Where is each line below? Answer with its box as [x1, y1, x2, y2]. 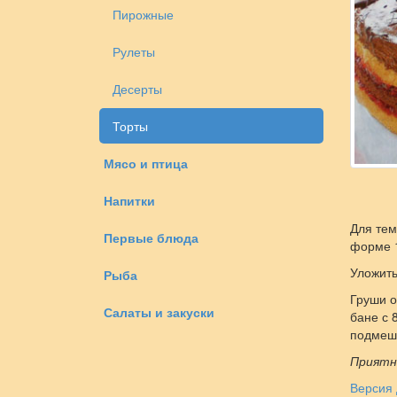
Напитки [104, 191, 155, 209]
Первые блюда [104, 229, 198, 246]
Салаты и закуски [104, 303, 214, 321]
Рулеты [113, 43, 155, 60]
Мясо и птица [104, 154, 188, 172]
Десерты [113, 80, 162, 97]
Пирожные [113, 5, 174, 23]
